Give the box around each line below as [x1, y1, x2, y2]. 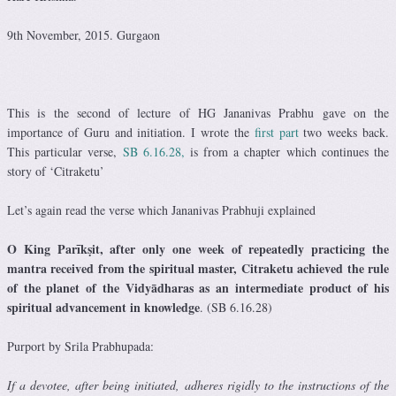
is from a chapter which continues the [184, 143, 390, 161]
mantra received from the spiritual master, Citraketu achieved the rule [7, 259, 389, 278]
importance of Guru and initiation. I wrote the [7, 124, 255, 141]
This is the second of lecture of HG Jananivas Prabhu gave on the [7, 104, 389, 122]
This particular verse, [7, 143, 123, 161]
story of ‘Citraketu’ [7, 163, 104, 180]
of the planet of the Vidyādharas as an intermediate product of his [7, 278, 389, 298]
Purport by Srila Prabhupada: [7, 338, 154, 355]
